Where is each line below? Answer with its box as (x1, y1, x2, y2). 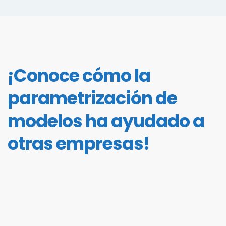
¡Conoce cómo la (8, 63, 150, 88)
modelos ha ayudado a (8, 108, 204, 133)
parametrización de (8, 86, 177, 110)
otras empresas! (8, 131, 149, 156)
